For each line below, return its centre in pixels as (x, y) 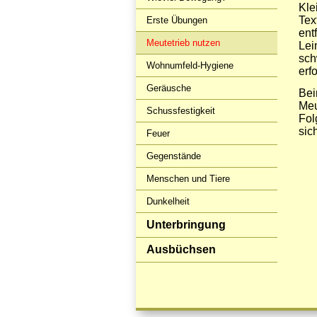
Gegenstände (174, 156)
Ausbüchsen (181, 249)
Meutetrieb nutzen (183, 43)
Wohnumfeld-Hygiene (190, 65)
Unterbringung (186, 225)
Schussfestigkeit (181, 111)
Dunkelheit (168, 201)
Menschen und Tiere (188, 179)
